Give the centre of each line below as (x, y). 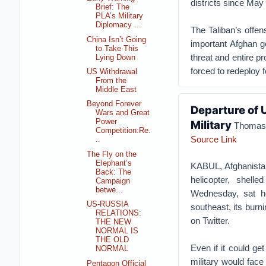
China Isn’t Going (117, 39)
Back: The (114, 172)
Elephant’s (114, 163)
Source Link (213, 139)
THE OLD (113, 240)
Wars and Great (123, 113)
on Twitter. (210, 220)
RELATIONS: (119, 213)
